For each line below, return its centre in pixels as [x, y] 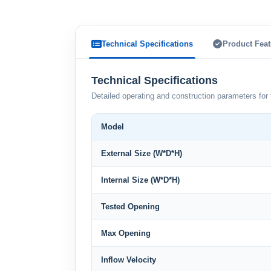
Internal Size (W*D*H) [140, 180]
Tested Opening [130, 207]
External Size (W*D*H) [142, 153]
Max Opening [126, 233]
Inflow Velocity [129, 260]
